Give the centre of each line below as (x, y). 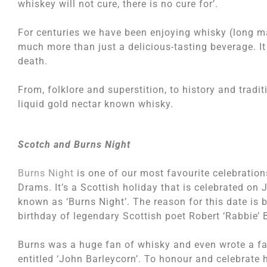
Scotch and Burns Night (74, 145)
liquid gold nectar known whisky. (96, 104)
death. (33, 61)
